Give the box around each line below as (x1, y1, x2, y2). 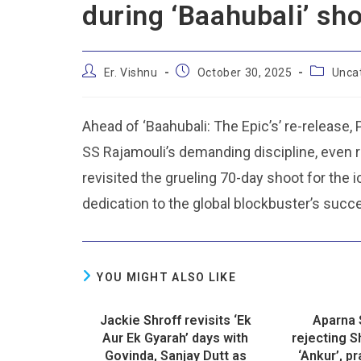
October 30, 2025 (197, 66, 293, 79)
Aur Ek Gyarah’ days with (102, 330, 249, 346)
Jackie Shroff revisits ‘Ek (99, 313, 251, 328)
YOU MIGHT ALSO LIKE (97, 271, 237, 284)
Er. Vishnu (103, 66, 158, 79)
